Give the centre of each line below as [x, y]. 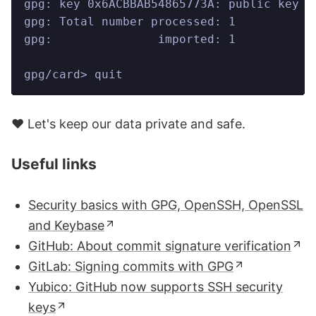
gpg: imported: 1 [130, 39]
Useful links [54, 164]
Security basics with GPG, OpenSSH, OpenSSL [166, 205]
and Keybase [66, 226]
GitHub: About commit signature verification [160, 246]
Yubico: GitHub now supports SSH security [156, 287]
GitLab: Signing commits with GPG [131, 267]
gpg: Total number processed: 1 [130, 22]
